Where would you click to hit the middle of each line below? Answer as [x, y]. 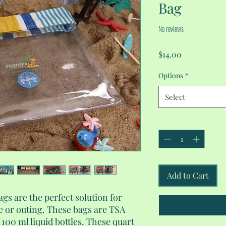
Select [175, 97]
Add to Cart [188, 176]
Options [171, 76]
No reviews [171, 28]
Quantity [172, 121]
